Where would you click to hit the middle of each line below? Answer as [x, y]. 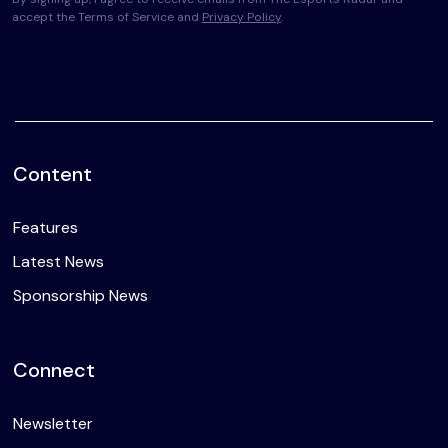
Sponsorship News [80, 296]
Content [52, 174]
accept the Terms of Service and [107, 17]
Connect [54, 370]
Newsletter [53, 424]
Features [45, 228]
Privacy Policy [241, 17]
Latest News [58, 262]
